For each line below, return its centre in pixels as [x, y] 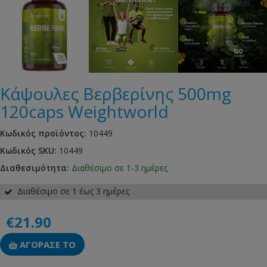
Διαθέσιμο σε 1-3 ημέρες [119, 167]
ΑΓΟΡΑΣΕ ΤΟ [46, 244]
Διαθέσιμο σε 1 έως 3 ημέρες [71, 191]
